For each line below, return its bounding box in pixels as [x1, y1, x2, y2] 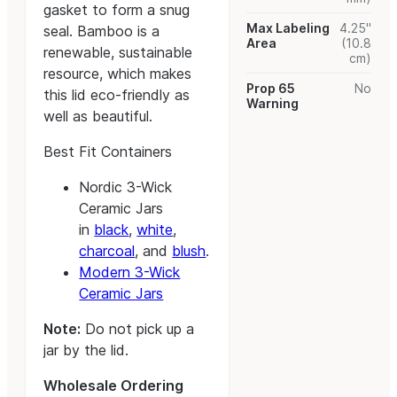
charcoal [79, 242, 136, 261]
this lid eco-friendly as [43, 86, 191, 105]
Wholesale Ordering [43, 377, 184, 395]
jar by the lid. [43, 341, 129, 360]
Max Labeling [246, 20, 331, 36]
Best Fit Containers [43, 143, 173, 161]
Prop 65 [246, 81, 296, 97]
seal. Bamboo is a [43, 22, 160, 41]
